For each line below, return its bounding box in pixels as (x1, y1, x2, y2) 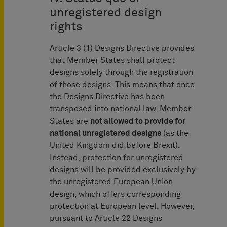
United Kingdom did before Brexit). (50, 141, 180, 150)
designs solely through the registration (50, 68, 193, 77)
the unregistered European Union (50, 178, 173, 186)
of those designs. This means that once (50, 81, 195, 89)
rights (50, 21, 83, 33)
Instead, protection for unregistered (50, 154, 183, 162)
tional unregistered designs (59, 129, 161, 138)
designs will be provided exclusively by (50, 166, 196, 174)
